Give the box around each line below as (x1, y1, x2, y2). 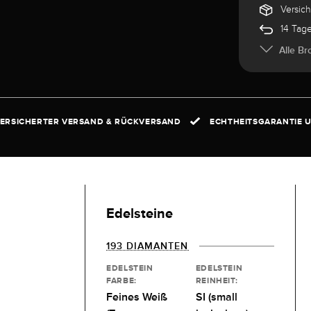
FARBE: (106, 275, 137, 285)
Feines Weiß (106, 290, 168, 303)
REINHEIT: (195, 275, 238, 285)
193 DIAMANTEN (106, 239, 189, 251)
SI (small (195, 290, 237, 303)
